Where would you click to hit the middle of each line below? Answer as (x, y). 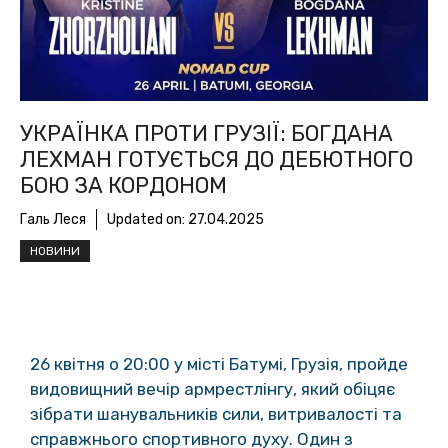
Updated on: (147, 219)
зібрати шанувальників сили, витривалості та (216, 414)
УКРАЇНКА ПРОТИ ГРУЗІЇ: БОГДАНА (206, 133)
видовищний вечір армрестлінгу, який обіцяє (212, 389)
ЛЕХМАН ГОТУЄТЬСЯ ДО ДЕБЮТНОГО (216, 159)
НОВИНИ (55, 250)
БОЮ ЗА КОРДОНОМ (123, 185)
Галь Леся (53, 219)
